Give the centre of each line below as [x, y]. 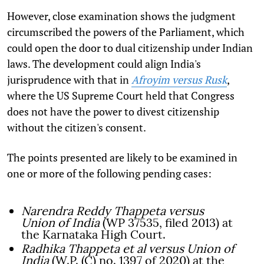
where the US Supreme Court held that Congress [121, 95]
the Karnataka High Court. [93, 234]
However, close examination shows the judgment [121, 16]
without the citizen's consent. [77, 127]
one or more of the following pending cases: [109, 173]
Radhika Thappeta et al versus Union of [128, 248]
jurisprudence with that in [69, 79]
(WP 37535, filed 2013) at [166, 222]
